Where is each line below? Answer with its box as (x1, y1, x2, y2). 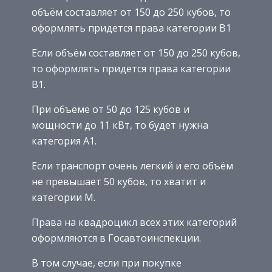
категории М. (32, 190, 95, 204)
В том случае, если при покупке (32, 256, 182, 270)
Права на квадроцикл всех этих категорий (32, 215, 237, 229)
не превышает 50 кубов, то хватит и (32, 174, 206, 188)
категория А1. (32, 134, 97, 148)
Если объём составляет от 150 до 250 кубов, (32, 46, 240, 59)
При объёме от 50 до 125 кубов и (32, 102, 189, 116)
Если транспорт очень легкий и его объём (32, 158, 233, 172)
